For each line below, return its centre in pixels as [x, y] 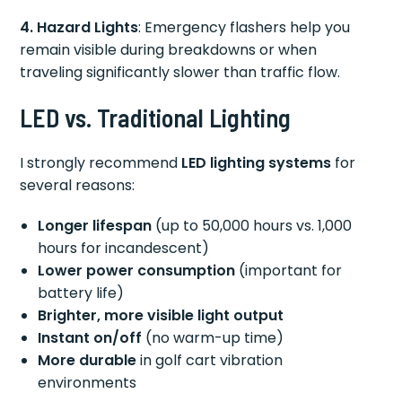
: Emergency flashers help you [245, 27]
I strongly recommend [101, 162]
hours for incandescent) [124, 248]
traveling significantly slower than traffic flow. [180, 72]
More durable [87, 360]
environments [87, 382]
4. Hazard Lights [79, 27]
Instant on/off [90, 337]
